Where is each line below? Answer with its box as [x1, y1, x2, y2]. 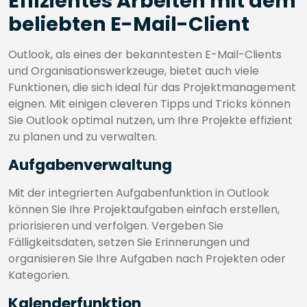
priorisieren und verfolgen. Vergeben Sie [8, 218, 223, 234]
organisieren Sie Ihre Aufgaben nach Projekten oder [8, 251, 286, 267]
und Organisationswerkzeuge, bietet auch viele [8, 63, 259, 79]
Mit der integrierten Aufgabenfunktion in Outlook [8, 185, 269, 201]
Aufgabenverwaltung [8, 154, 172, 175]
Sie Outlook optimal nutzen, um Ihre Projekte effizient [8, 112, 293, 128]
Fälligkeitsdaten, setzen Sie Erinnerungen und [8, 234, 249, 250]
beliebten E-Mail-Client [8, 10, 249, 38]
